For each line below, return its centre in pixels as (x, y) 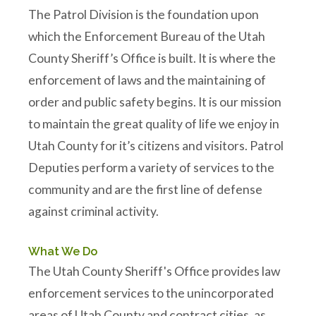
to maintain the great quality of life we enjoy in (154, 124)
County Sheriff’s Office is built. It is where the (152, 58)
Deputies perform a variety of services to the (151, 168)
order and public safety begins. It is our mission (155, 102)
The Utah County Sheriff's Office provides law (154, 271)
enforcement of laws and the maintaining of (147, 80)
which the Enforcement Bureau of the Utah (147, 36)
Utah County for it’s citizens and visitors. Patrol (156, 146)
